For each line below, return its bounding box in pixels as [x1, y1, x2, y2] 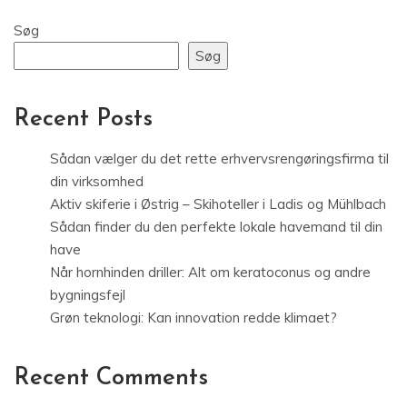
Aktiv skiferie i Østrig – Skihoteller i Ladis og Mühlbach [50, 194, 386, 213]
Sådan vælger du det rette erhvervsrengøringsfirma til [50, 149, 389, 167]
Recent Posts [14, 106, 153, 132]
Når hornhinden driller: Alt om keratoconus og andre [50, 263, 371, 281]
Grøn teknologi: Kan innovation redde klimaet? [50, 308, 337, 326]
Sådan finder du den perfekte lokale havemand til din [50, 217, 382, 235]
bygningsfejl [50, 285, 125, 303]
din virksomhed [50, 172, 144, 190]
